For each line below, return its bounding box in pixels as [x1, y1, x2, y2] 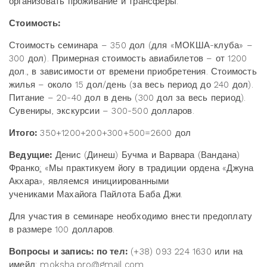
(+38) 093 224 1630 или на [128, 246, 243, 257]
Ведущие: [9, 149, 52, 160]
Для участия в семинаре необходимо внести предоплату [9, 210, 253, 222]
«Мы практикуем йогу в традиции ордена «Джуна [41, 162, 254, 173]
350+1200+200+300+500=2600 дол [37, 127, 191, 138]
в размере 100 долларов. [9, 223, 115, 235]
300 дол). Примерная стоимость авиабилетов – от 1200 [9, 52, 247, 64]
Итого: [9, 127, 38, 138]
